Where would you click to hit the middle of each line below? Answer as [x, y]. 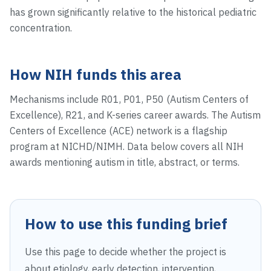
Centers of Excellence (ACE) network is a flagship [119, 131]
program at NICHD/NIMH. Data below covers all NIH [127, 146]
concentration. [41, 28]
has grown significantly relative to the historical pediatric [133, 12]
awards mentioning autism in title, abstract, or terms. [125, 162]
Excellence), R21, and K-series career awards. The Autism [135, 115]
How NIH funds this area [96, 74]
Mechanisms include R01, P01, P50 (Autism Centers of [129, 99]
